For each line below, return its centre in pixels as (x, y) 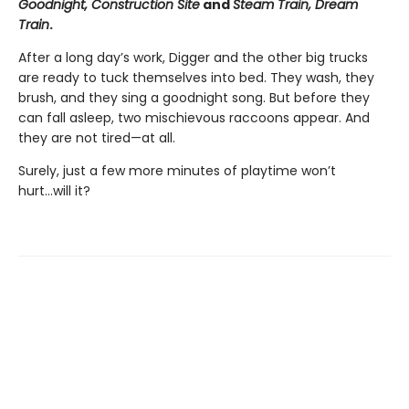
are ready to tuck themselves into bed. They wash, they (196, 78)
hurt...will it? (54, 191)
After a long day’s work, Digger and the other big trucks (193, 58)
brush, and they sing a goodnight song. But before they (194, 98)
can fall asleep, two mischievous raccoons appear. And (194, 118)
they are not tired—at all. (97, 138)
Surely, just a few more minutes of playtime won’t (177, 171)
